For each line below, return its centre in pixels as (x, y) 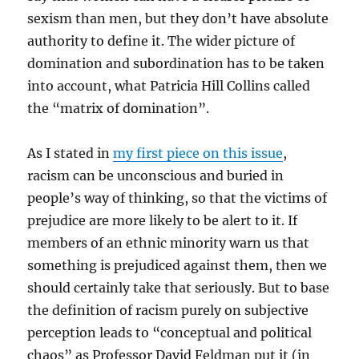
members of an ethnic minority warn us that (169, 242)
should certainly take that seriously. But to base (179, 287)
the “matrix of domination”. (119, 108)
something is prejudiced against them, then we (177, 265)
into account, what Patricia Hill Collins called (169, 85)
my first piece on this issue (198, 153)
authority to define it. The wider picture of (161, 40)
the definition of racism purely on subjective (168, 310)
